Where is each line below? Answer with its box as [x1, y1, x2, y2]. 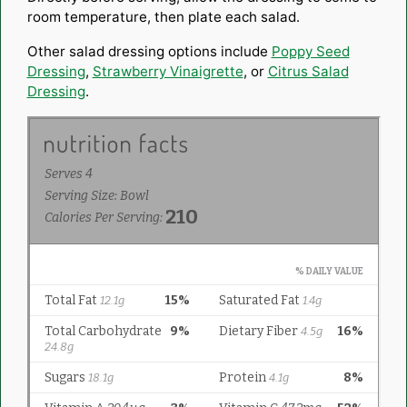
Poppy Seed [271, 42, 350, 60]
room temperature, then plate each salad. [26, 7, 303, 25]
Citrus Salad [267, 62, 349, 80]
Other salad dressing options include [26, 42, 272, 60]
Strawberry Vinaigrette [92, 62, 243, 80]
